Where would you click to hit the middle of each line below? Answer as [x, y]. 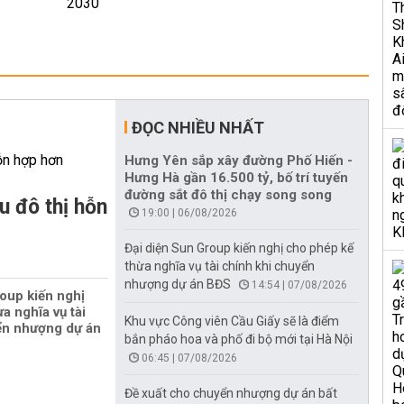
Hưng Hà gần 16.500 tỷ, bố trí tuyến [236, 178]
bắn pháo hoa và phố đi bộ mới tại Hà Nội [239, 339]
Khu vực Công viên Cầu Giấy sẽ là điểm [232, 321]
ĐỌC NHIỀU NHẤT [198, 128]
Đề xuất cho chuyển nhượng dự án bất [231, 393]
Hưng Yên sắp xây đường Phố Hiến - [239, 161]
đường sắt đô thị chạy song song [228, 195]
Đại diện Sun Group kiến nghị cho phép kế [239, 248]
